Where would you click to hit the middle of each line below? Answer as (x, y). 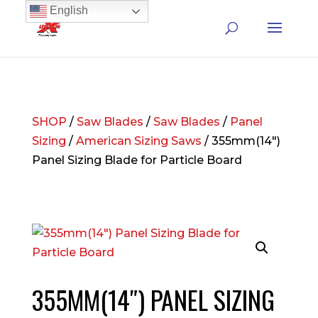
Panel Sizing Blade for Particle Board (137, 160)
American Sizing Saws (138, 141)
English (67, 11)
